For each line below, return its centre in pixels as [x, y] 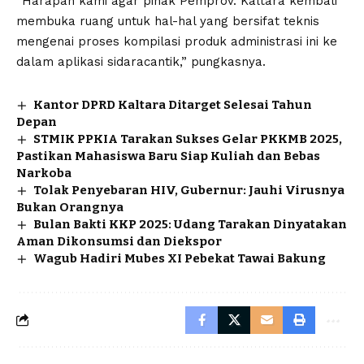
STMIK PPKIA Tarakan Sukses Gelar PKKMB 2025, [188, 139]
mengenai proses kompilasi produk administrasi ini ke [177, 41]
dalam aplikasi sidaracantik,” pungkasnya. [141, 61]
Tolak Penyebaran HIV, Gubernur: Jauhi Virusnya [189, 190]
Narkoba [44, 173]
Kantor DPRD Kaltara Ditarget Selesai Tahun [173, 104]
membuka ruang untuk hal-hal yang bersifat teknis [168, 21]
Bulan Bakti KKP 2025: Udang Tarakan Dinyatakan [191, 224]
